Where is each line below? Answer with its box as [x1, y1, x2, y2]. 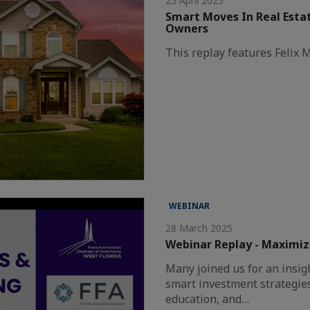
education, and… [165, 291, 250, 307]
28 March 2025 [165, 221, 233, 235]
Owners [165, 21, 209, 37]
